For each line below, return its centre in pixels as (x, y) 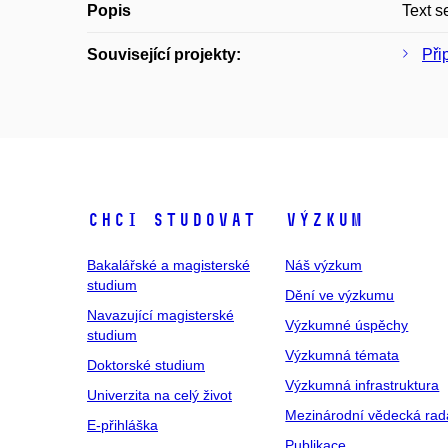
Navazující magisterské (160, 315)
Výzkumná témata (342, 355)
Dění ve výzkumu (340, 295)
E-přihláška (122, 425)
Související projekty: (164, 54)
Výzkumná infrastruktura (362, 385)
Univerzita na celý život (159, 395)
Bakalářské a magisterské (168, 265)
